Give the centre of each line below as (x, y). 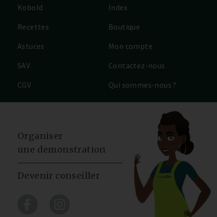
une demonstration (62, 150)
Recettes (33, 27)
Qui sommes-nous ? (143, 85)
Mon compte (131, 46)
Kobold (30, 8)
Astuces (31, 46)
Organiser (40, 136)
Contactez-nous (137, 66)
